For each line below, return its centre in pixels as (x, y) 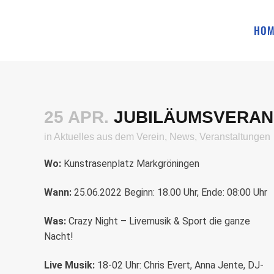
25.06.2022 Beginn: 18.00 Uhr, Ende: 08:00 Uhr (171, 192)
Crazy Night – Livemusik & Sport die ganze (159, 221)
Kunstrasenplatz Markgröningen (130, 164)
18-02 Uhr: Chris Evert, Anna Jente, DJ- (179, 265)
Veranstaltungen (235, 137)
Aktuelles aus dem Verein (109, 137)
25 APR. (76, 117)
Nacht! (59, 236)
